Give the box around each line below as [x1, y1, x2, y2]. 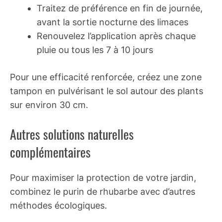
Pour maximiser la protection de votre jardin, [10, 172, 196, 183]
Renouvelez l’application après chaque [37, 30, 196, 41]
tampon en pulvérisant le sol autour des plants [10, 85, 203, 96]
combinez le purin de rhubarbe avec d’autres [10, 186, 195, 197]
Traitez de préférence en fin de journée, [37, 2, 203, 13]
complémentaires [10, 142, 91, 162]
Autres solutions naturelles [10, 124, 134, 144]
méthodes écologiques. [10, 200, 107, 211]
